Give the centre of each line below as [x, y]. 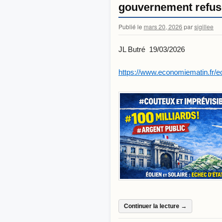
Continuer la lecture [152, 206]
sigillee [204, 26]
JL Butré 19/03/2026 [152, 49]
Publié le [130, 26]
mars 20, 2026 [163, 26]
